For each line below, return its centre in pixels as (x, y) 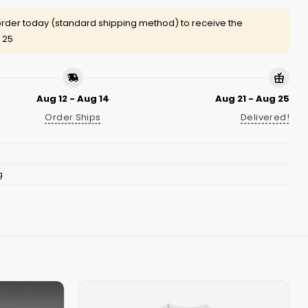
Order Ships (73, 118)
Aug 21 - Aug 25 (252, 99)
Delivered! (265, 118)
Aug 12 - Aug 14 (73, 99)
